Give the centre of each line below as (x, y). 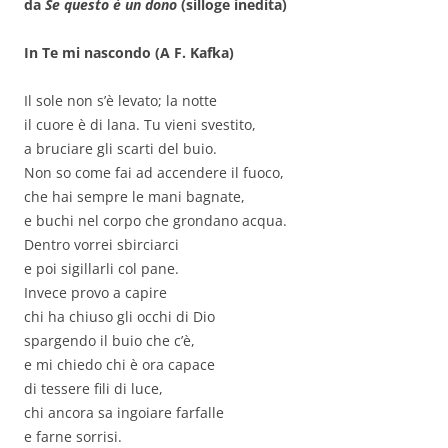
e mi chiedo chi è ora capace (119, 365)
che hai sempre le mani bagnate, (134, 197)
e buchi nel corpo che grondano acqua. (155, 221)
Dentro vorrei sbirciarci (101, 245)
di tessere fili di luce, (93, 389)
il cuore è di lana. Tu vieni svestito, (140, 125)
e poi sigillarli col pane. (101, 269)
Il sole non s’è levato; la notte (120, 101)
